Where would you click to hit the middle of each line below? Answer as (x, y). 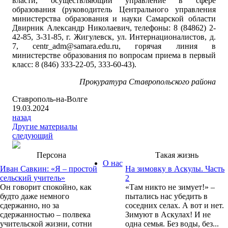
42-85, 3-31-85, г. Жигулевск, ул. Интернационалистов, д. (114, 37)
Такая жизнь (177, 155)
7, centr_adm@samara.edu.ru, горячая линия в (114, 46)
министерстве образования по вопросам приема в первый (114, 55)
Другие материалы (45, 127)
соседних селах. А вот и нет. (175, 206)
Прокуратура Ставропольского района (147, 82)
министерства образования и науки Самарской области (114, 19)
